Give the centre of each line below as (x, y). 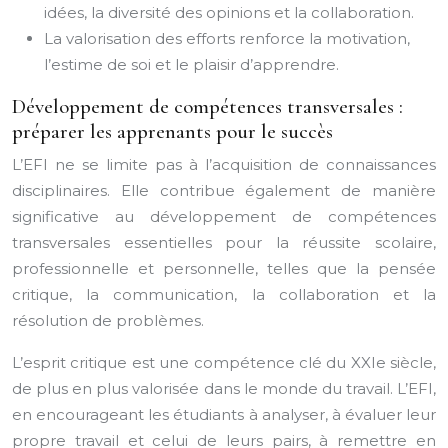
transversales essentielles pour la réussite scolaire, (224, 242)
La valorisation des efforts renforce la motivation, (227, 38)
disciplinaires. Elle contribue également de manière (224, 190)
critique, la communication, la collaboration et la (224, 294)
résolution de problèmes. (108, 320)
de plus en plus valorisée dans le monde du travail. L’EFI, (224, 388)
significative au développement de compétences (224, 216)
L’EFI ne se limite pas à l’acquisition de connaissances (224, 164)
